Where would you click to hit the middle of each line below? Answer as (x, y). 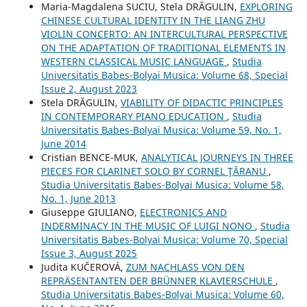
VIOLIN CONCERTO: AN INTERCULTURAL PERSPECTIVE (164, 34)
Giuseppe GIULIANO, (90, 212)
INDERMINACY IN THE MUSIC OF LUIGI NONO (148, 225)
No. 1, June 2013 (78, 198)
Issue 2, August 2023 (89, 88)
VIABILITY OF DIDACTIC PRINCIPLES (201, 102)
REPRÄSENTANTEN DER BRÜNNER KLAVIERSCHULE (158, 280)
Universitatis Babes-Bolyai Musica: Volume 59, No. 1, (161, 130)
